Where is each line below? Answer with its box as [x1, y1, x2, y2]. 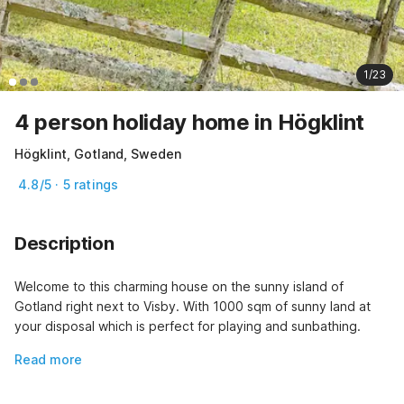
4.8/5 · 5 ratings [18, 177, 119, 193]
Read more [14, 352, 82, 368]
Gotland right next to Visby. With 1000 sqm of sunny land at [14, 298, 371, 315]
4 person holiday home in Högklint [14, 109, 365, 136]
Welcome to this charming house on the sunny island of [14, 279, 344, 295]
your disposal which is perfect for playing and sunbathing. [14, 318, 361, 335]
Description [14, 233, 115, 255]
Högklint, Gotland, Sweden [14, 146, 181, 162]
